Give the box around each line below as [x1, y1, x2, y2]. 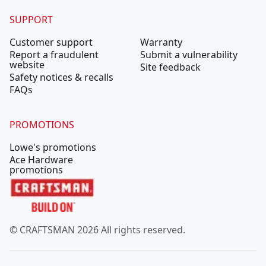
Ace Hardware [9, 153, 73, 166]
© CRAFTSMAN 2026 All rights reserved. [9, 223, 185, 237]
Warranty [140, 35, 182, 49]
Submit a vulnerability [140, 47, 237, 61]
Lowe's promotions [9, 140, 96, 154]
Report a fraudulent [9, 47, 99, 61]
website [9, 58, 45, 71]
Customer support [9, 35, 93, 49]
